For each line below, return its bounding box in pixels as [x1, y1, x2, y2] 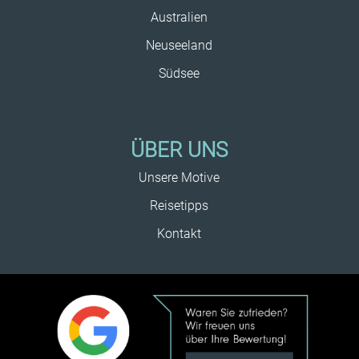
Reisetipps [150, 197, 209, 213]
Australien [151, 9, 208, 25]
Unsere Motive [139, 169, 220, 185]
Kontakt [157, 225, 202, 241]
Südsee [159, 65, 200, 81]
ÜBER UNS [131, 137, 228, 162]
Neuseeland [146, 37, 213, 53]
